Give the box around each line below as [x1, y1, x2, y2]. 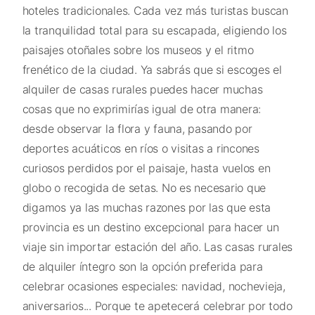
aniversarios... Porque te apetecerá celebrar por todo [22, 299, 292, 314]
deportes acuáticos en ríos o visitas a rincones [22, 141, 259, 156]
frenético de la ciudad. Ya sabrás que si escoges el [22, 63, 282, 77]
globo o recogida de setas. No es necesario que [22, 181, 266, 195]
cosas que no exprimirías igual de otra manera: [22, 102, 261, 117]
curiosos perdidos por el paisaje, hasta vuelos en [22, 161, 271, 176]
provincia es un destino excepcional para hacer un [22, 220, 279, 235]
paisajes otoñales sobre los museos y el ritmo [22, 43, 254, 58]
